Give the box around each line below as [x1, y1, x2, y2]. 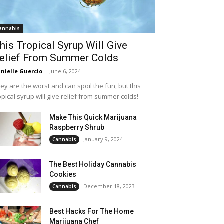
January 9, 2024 [83, 135, 123, 143]
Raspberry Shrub [49, 123, 105, 131]
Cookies [49, 170, 77, 178]
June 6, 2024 [49, 67, 81, 75]
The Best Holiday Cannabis [49, 160, 137, 168]
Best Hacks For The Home [49, 207, 134, 215]
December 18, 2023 [83, 182, 135, 190]
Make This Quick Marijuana [49, 113, 137, 121]
